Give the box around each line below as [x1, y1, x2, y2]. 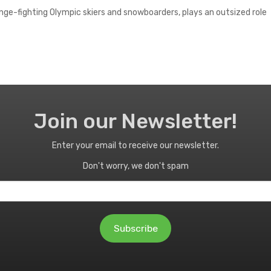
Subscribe [113, 222, 158, 234]
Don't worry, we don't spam [82, 161, 189, 172]
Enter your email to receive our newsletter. [52, 140, 219, 151]
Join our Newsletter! [34, 109, 237, 134]
